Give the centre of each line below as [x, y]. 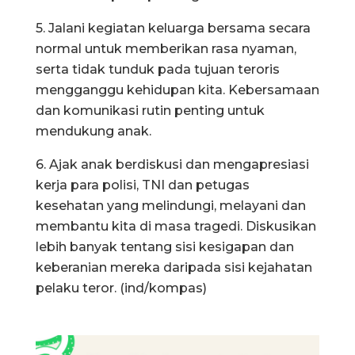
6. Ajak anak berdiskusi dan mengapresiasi [172, 164]
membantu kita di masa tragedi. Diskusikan [176, 226]
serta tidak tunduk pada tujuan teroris [158, 69]
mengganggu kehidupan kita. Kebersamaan [177, 90]
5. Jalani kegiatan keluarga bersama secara [173, 28]
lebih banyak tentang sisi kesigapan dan [165, 246]
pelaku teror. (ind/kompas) [121, 288]
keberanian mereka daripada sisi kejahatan [174, 267]
